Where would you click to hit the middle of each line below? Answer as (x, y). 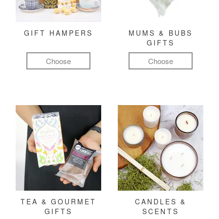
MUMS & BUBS (161, 33)
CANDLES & (161, 202)
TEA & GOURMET (58, 202)
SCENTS (161, 211)
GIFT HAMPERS (58, 33)
